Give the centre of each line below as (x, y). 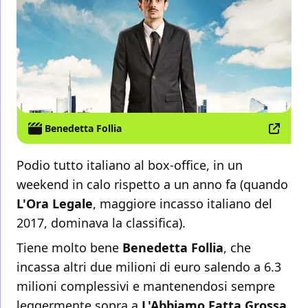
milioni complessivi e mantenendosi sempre (146, 286)
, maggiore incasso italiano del (183, 204)
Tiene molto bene (69, 248)
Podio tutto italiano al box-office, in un (130, 165)
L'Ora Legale (55, 204)
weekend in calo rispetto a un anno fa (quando (152, 185)
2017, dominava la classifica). (101, 223)
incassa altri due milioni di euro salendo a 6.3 (149, 267)
